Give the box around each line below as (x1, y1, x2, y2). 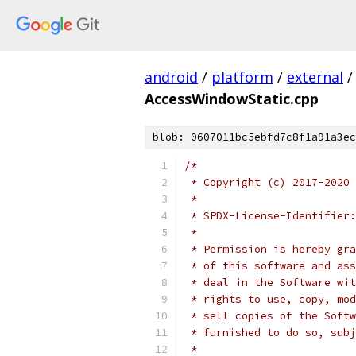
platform (211, 68, 273, 87)
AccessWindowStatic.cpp (145, 89, 319, 108)
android (145, 68, 198, 87)
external (287, 68, 343, 87)
